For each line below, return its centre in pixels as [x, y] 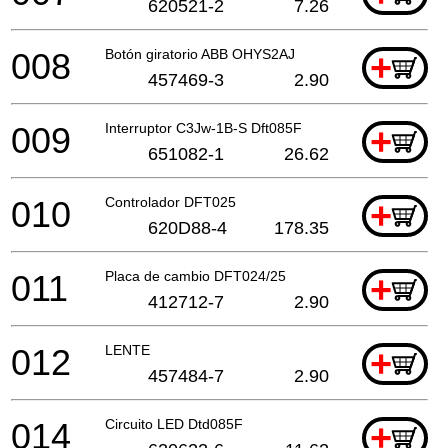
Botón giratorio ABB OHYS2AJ [200, 53]
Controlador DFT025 [170, 201]
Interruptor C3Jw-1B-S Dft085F [203, 127]
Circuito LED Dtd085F [174, 423]
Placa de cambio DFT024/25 [195, 275]
